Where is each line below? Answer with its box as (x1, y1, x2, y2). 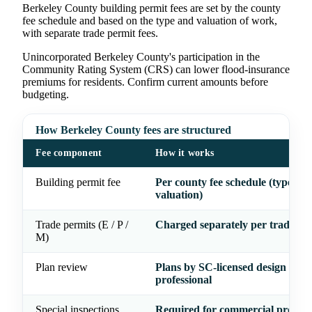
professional (155, 274, 212, 286)
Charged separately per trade (155, 219, 295, 231)
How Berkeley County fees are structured (36, 124, 231, 136)
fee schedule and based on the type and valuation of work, (22, 15, 277, 27)
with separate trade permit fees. (22, 27, 158, 40)
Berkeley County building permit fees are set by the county (22, 2, 281, 15)
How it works (155, 148, 214, 159)
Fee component (36, 148, 102, 159)
